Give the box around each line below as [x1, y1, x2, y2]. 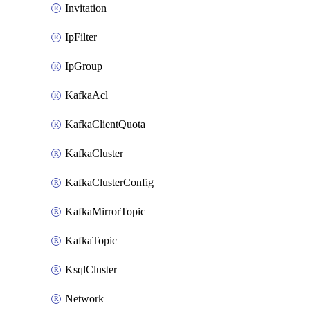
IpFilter [65, 31, 97, 43]
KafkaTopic [65, 235, 117, 246]
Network [65, 293, 104, 304]
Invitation [65, 2, 107, 14]
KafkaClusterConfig [65, 176, 154, 188]
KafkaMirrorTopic [65, 206, 145, 217]
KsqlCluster [65, 264, 117, 275]
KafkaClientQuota [65, 118, 145, 130]
